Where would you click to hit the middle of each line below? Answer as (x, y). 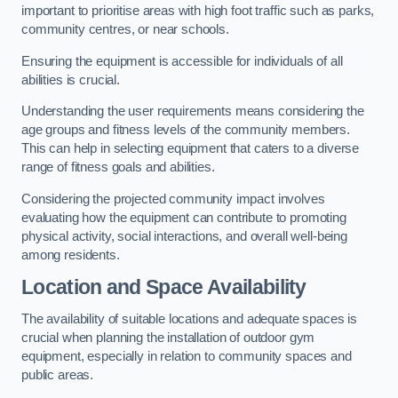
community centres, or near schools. (127, 30)
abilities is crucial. (71, 80)
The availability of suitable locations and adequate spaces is (190, 318)
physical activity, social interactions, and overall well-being (184, 236)
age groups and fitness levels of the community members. (186, 130)
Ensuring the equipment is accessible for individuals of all (182, 61)
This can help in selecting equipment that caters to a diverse (191, 149)
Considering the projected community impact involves (173, 199)
